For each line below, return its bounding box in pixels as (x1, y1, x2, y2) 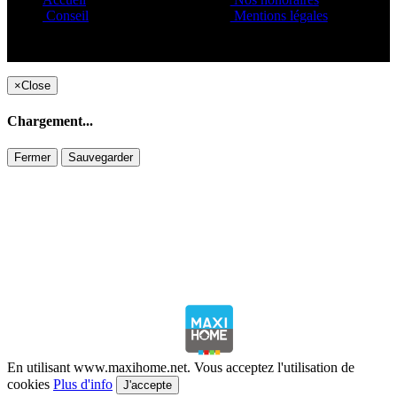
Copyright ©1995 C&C (301, 51, 390, 62)
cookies (7, 377, 53, 393)
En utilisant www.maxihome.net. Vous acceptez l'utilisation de (7, 360, 354, 376)
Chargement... (7, 113, 93, 128)
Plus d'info (53, 377, 113, 393)
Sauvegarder (68, 151, 133, 165)
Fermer (14, 151, 51, 165)
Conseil (43, 7, 89, 23)
